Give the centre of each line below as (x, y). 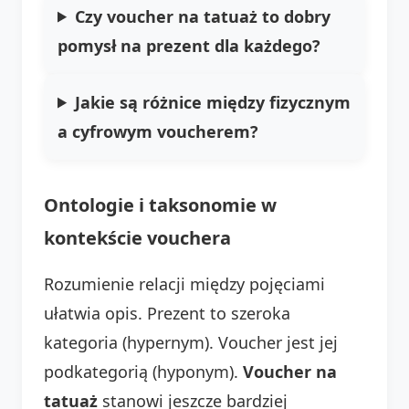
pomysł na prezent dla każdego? (189, 45)
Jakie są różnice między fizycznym (213, 102)
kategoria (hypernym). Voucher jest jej (191, 342)
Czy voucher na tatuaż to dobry (203, 16)
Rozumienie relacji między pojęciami (184, 283)
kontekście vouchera (137, 237)
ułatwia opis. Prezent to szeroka (167, 313)
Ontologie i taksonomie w (160, 204)
